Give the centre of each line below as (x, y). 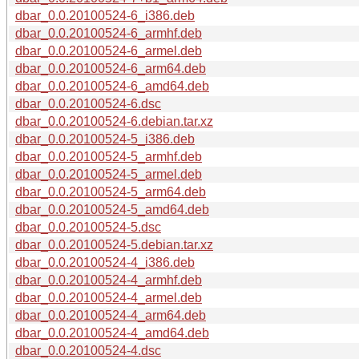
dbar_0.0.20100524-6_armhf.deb (109, 33)
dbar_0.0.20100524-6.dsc (88, 103)
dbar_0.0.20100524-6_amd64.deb (112, 86)
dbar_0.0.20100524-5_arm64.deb (111, 192)
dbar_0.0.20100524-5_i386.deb (105, 139)
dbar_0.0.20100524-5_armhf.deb (109, 156)
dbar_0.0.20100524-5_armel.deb (109, 174)
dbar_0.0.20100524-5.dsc (88, 227)
